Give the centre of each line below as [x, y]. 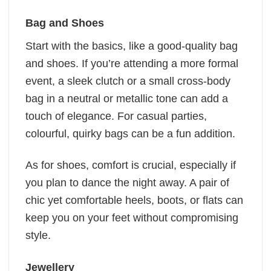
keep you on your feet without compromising [132, 218]
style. [38, 236]
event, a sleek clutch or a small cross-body [128, 81]
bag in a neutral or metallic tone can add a [127, 99]
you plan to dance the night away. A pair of [127, 183]
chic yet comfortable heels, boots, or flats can [134, 201]
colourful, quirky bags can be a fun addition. [132, 134]
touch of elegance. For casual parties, [116, 116]
